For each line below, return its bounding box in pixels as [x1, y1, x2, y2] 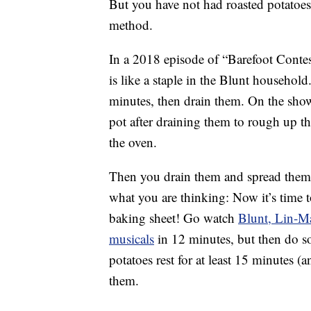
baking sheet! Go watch [109, 209, 238, 227]
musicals [109, 230, 154, 248]
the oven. [109, 133, 157, 151]
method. [109, 16, 153, 34]
